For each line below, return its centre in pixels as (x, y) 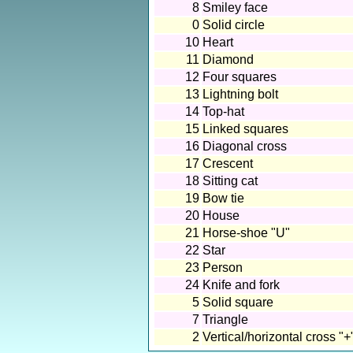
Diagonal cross (245, 146)
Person (223, 268)
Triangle (225, 320)
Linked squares (245, 129)
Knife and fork (241, 285)
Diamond (228, 59)
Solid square (238, 302)
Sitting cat (230, 181)
